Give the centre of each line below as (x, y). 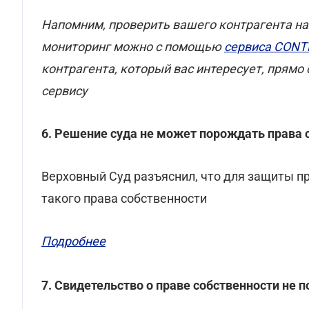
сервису (64, 91)
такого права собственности (124, 198)
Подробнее (73, 241)
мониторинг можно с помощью (133, 47)
